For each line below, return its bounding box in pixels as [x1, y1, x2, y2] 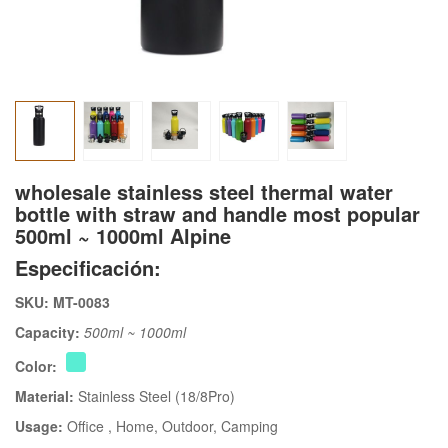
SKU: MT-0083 [15, 292, 110, 313]
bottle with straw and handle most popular [15, 199, 420, 229]
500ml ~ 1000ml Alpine [15, 221, 231, 251]
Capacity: [15, 322, 84, 343]
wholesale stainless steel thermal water [15, 177, 393, 207]
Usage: [15, 416, 67, 437]
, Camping [213, 416, 278, 437]
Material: [15, 386, 78, 407]
